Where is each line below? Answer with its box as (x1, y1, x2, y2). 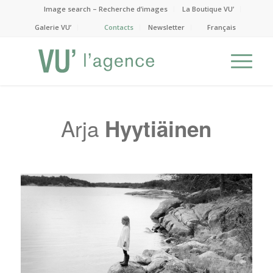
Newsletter (148, 23, 185, 32)
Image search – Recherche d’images (44, 4, 168, 13)
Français (207, 23, 236, 32)
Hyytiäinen (105, 113, 212, 144)
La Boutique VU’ (182, 4, 235, 13)
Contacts (104, 23, 134, 32)
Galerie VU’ (35, 23, 72, 32)
